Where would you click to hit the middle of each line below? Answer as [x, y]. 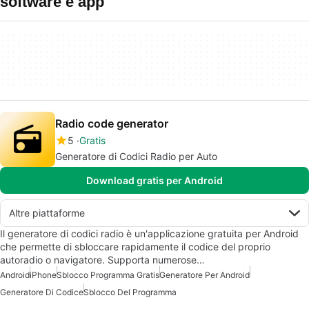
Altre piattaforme [47, 213]
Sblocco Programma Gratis [108, 275]
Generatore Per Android [205, 275]
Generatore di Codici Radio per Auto [136, 156]
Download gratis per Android [154, 180]
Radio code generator [112, 123]
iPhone [43, 275]
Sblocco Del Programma [130, 292]
